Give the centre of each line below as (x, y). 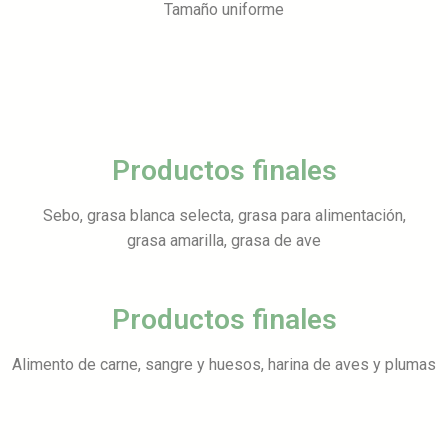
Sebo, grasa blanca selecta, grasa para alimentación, (224, 215)
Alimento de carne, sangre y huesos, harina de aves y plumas (224, 364)
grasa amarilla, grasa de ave (224, 240)
